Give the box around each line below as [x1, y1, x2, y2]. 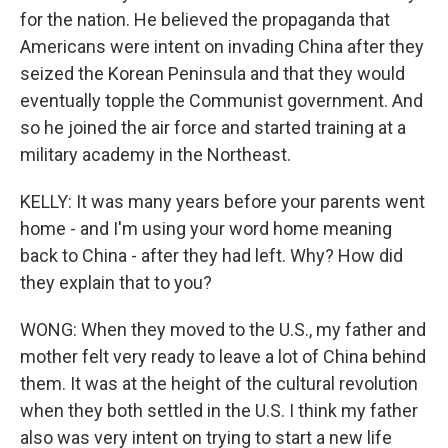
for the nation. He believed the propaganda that [20, 9, 390, 30]
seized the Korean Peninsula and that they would [20, 63, 405, 84]
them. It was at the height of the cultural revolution [20, 373, 418, 394]
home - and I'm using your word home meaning [20, 218, 392, 239]
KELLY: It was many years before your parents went [20, 191, 425, 212]
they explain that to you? [20, 272, 212, 293]
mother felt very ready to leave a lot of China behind [20, 346, 426, 367]
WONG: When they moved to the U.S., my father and [20, 319, 426, 340]
